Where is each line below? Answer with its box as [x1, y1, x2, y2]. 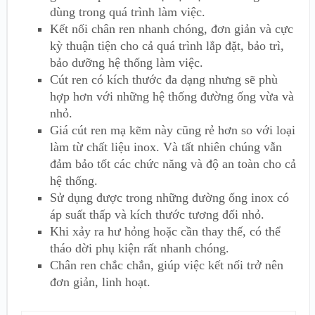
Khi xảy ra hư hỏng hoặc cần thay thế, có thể [50, 224, 281, 239]
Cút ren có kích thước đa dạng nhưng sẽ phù [50, 72, 278, 87]
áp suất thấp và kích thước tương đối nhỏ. [50, 207, 264, 222]
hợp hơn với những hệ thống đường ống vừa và [50, 89, 294, 104]
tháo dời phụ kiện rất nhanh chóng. [50, 241, 229, 256]
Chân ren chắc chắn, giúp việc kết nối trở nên [50, 258, 283, 273]
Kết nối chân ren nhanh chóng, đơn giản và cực [50, 22, 293, 37]
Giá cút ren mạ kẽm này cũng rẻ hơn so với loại [50, 123, 295, 138]
